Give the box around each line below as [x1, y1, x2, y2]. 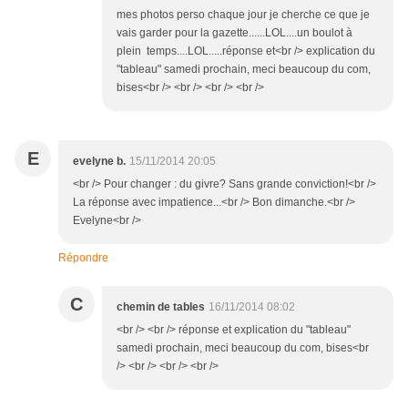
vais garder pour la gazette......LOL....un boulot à [117, 26, 352, 40]
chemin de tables [117, 301, 205, 314]
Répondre [58, 251, 108, 265]
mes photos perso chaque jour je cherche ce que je [117, 8, 370, 22]
